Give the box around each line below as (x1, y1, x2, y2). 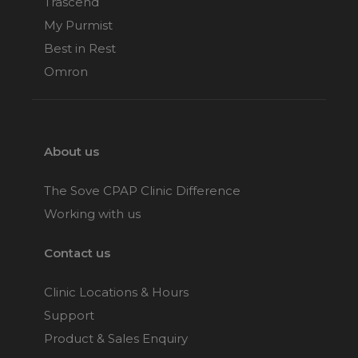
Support (44, 307, 94, 323)
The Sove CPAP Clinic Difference (44, 182, 241, 198)
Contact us (44, 245, 110, 261)
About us (44, 143, 99, 159)
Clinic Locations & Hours (44, 284, 189, 300)
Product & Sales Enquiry (44, 330, 188, 346)
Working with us (44, 205, 141, 221)
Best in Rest (44, 40, 116, 56)
